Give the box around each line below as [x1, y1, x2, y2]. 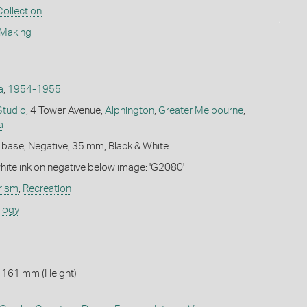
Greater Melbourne [158, 105, 243, 116]
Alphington [104, 105, 154, 116]
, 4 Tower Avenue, [25, 105, 105, 116]
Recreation [22, 183, 71, 194]
